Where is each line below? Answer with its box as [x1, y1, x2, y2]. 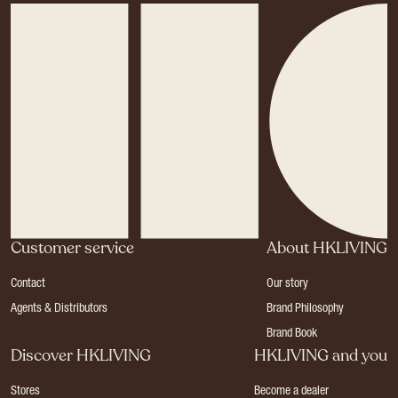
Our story [267, 278, 308, 291]
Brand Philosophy [267, 303, 344, 316]
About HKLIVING [267, 237, 387, 259]
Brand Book [267, 328, 317, 341]
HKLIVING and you [254, 345, 387, 367]
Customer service [11, 237, 134, 259]
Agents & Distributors [11, 303, 107, 316]
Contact [11, 278, 45, 291]
